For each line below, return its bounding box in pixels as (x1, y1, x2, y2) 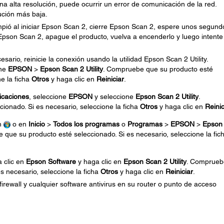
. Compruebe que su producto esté (102, 65, 213, 73)
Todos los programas (52, 120, 119, 128)
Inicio (28, 120, 45, 128)
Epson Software (25, 157, 76, 165)
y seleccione (92, 92, 135, 100)
